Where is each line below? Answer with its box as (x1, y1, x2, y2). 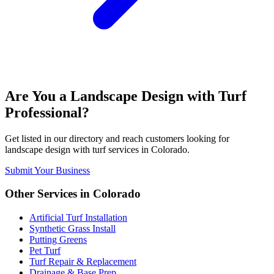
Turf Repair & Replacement (29, 256, 136, 267)
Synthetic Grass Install (29, 223, 116, 234)
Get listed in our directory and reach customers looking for (5, 133, 229, 144)
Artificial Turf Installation (29, 212, 127, 223)
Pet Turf (29, 245, 61, 256)
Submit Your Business (5, 165, 90, 176)
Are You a (5, 87, 70, 104)
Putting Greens (29, 234, 87, 245)
